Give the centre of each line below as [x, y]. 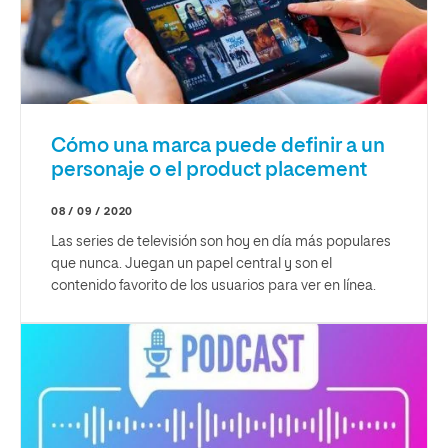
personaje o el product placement [209, 170]
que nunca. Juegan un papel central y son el [191, 264]
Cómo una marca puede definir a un [218, 146]
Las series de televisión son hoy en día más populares [221, 242]
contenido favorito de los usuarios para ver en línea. [213, 286]
